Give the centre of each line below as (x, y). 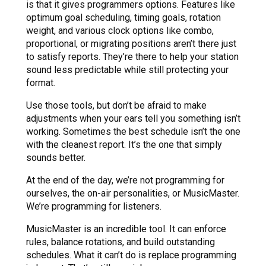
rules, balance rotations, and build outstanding (121, 242)
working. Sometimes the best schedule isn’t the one (133, 132)
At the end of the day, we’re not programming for (125, 180)
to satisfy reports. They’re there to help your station (132, 57)
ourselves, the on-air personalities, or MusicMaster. (133, 194)
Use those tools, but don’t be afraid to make (116, 106)
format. (41, 83)
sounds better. (56, 158)
